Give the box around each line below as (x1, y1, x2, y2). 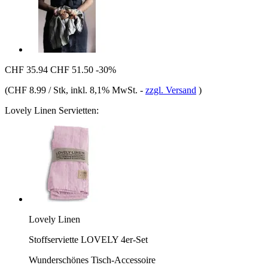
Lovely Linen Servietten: (5, 105, 99, 115)
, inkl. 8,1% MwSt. (66, 84, 140, 95)
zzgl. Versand (145, 84, 196, 95)
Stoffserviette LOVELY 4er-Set (29, 234, 148, 245)
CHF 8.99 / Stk (8, 84, 66, 95)
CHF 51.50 (50, 64, 93, 75)
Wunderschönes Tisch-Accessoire (29, 254, 156, 265)
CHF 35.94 (5, 64, 48, 75)
